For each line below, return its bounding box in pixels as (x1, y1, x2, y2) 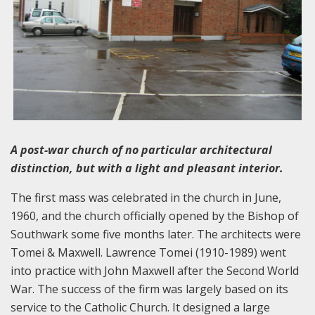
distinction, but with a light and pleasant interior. (11, 160, 283, 176)
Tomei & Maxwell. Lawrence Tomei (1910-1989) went (11, 244, 286, 260)
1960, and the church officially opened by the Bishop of (11, 207, 299, 224)
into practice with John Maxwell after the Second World (11, 262, 299, 278)
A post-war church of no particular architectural (11, 141, 272, 157)
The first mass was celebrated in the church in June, (11, 189, 281, 205)
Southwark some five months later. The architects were (11, 226, 301, 242)
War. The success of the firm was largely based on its (11, 281, 288, 297)
